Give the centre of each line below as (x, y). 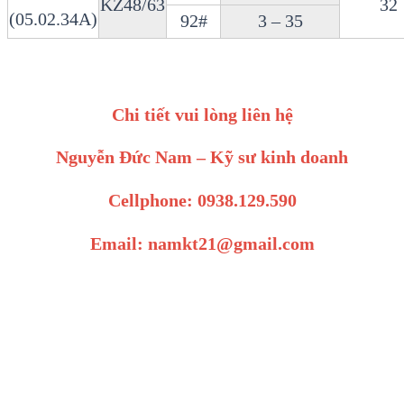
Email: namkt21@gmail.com (202, 243)
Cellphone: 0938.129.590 (202, 200)
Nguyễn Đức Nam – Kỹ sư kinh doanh (202, 157)
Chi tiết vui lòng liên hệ (202, 114)
